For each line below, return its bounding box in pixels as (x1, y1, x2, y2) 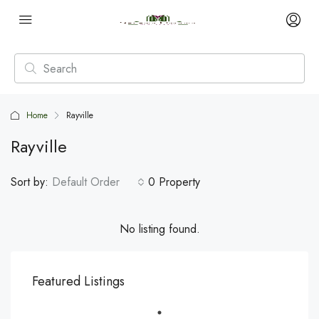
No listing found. (119, 221, 200, 237)
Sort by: (11, 174, 48, 190)
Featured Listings (32, 272, 125, 291)
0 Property (148, 174, 200, 190)
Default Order (52, 174, 120, 190)
